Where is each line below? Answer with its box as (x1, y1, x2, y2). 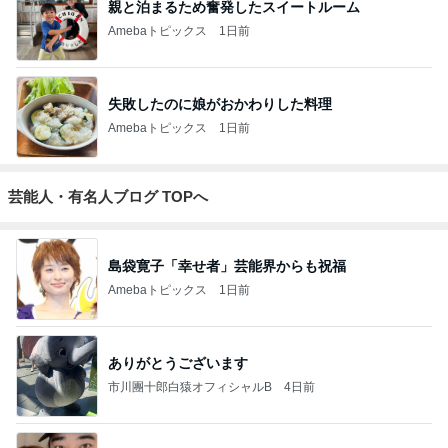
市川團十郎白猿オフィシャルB (108, 380, 272, 395)
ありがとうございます (108, 355, 248, 372)
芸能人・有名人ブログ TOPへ (8, 187, 208, 205)
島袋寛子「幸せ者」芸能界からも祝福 (108, 258, 346, 275)
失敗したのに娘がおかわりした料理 (108, 96, 332, 113)
